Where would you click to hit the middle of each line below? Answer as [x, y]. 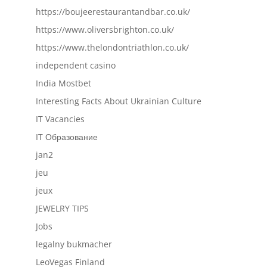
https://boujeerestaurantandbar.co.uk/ [113, 12]
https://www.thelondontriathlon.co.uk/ [112, 47]
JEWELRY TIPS [62, 208]
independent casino [75, 65]
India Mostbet [63, 83]
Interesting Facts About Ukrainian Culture [118, 101]
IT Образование [66, 137]
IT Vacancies [60, 119]
